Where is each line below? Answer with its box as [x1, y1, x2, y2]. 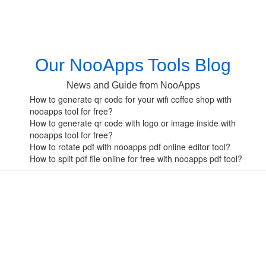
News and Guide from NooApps [66, 80, 200, 90]
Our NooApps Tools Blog [35, 55, 231, 75]
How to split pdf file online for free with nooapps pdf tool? [30, 153, 242, 164]
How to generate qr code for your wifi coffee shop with [30, 93, 232, 105]
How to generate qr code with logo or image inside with [30, 117, 236, 129]
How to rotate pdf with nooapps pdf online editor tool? [30, 141, 230, 153]
